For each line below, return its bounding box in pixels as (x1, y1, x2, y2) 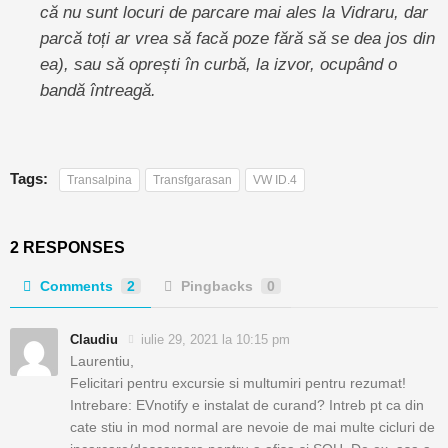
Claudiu (70, 331, 118, 347)
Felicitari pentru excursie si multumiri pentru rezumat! (70, 374, 406, 391)
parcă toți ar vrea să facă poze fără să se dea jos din (40, 28, 435, 47)
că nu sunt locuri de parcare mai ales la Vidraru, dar (40, 2, 428, 21)
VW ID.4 (253, 172, 297, 187)
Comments (40, 277, 113, 294)
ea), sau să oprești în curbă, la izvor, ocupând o (40, 54, 397, 73)
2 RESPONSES (10, 238, 125, 256)
